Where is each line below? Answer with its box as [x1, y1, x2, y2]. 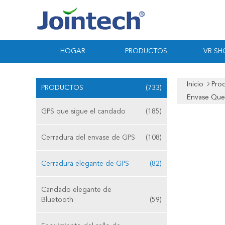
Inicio [187, 81, 203, 88]
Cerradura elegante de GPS [41, 160, 129, 167]
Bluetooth [41, 196, 73, 203]
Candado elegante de [41, 186, 111, 193]
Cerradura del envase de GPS [41, 134, 135, 141]
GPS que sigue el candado [41, 108, 126, 115]
